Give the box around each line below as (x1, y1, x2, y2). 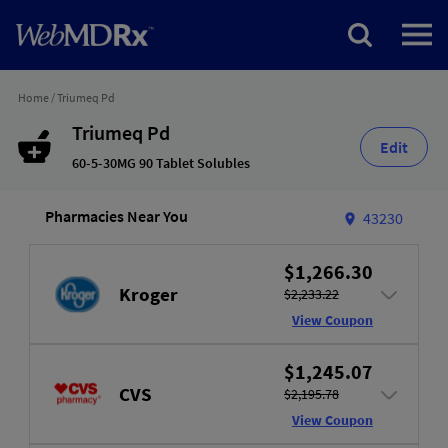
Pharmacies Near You (45, 206, 188, 226)
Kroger (119, 281, 178, 306)
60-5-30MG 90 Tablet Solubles (71, 154, 250, 172)
